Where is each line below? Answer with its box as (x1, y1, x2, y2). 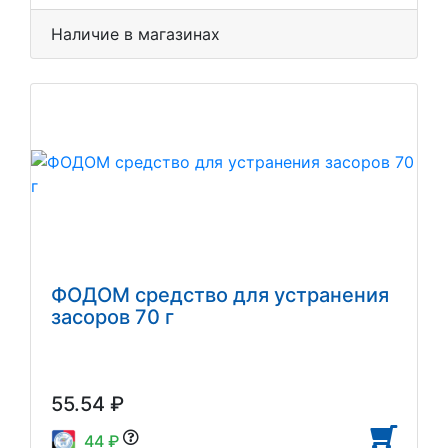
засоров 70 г (51, 304, 174, 329)
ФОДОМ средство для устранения (51, 282, 389, 307)
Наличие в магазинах (51, 23, 220, 44)
